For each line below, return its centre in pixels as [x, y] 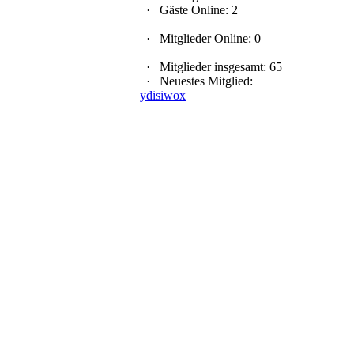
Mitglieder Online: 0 [209, 38]
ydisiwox [163, 95]
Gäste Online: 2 [197, 10]
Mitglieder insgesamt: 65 [219, 67]
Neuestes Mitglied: [205, 81]
